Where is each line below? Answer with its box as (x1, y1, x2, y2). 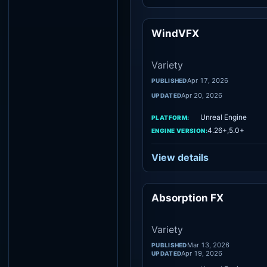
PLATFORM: (151, 113, 190, 121)
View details (151, 151, 209, 163)
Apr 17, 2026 (187, 76, 228, 85)
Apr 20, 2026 (181, 91, 223, 100)
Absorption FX (151, 192, 223, 204)
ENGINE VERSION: (151, 126, 207, 134)
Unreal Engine (200, 113, 247, 122)
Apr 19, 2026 (181, 249, 223, 257)
